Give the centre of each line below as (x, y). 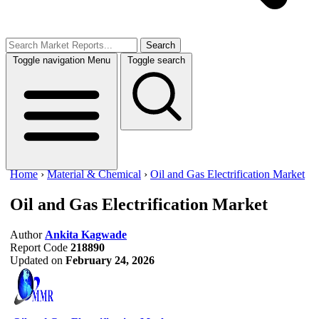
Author (26, 234)
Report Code (39, 247)
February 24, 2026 (110, 260)
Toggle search (156, 60)
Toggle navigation (49, 60)
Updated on (36, 260)
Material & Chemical (94, 174)
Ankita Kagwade (86, 234)
